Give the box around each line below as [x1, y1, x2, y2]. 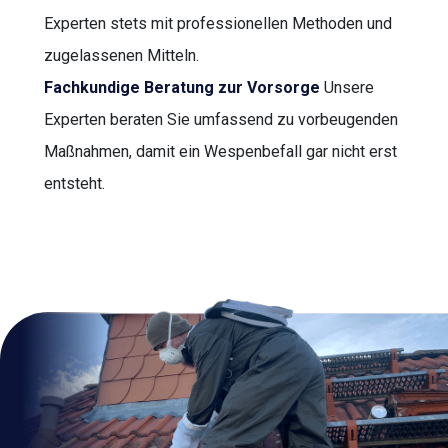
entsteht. [44, 174, 105, 194]
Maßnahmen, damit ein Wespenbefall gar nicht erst [44, 142, 397, 162]
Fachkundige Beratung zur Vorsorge [44, 78, 320, 98]
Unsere [320, 78, 374, 98]
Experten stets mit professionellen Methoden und [44, 14, 392, 34]
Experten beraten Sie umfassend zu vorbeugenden [44, 110, 398, 130]
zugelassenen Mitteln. [44, 46, 199, 66]
